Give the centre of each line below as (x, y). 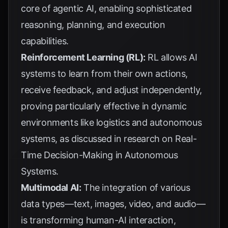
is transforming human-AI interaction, (98, 220)
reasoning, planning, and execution (93, 25)
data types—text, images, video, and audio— (113, 204)
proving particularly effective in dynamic (104, 106)
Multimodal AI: (51, 188)
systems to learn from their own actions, (105, 74)
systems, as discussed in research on (98, 139)
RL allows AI (171, 57)
